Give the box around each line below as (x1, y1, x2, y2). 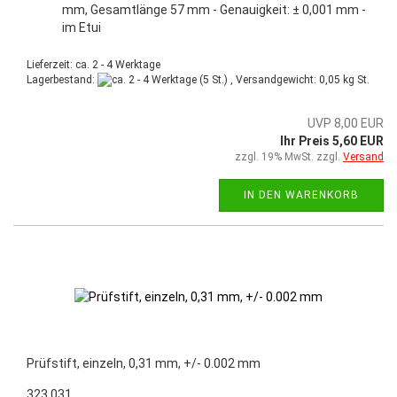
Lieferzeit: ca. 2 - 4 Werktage (27, 58, 160, 71)
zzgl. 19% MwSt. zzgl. (235, 150, 343, 163)
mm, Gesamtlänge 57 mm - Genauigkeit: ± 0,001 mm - (62, 2, 366, 17)
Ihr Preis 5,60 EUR (280, 133, 384, 148)
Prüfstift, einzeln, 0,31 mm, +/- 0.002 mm (27, 355, 261, 370)
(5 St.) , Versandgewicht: (197, 73, 319, 86)
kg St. (340, 73, 370, 86)
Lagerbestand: (27, 73, 97, 86)
